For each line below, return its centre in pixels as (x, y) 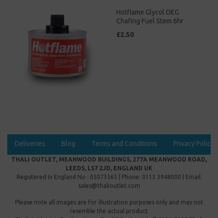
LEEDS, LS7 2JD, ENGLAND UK (109, 168)
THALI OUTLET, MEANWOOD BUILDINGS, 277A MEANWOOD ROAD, (109, 159)
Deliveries (30, 143)
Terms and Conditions (124, 143)
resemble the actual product (109, 211)
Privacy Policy (194, 143)
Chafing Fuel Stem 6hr (150, 21)
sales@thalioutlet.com (109, 185)
